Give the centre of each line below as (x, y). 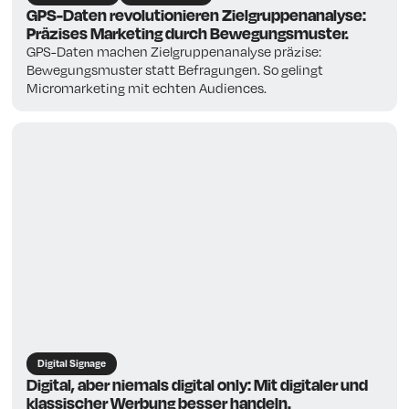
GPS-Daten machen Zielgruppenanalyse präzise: (174, 52)
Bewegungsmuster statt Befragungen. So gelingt (175, 70)
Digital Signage (72, 363)
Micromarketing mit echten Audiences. (147, 88)
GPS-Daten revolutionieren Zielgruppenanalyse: (197, 15)
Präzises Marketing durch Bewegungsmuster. (188, 33)
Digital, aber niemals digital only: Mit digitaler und (198, 384)
